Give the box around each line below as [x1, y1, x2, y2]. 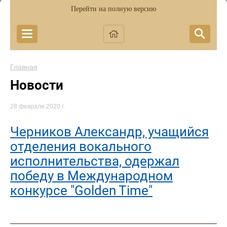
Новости [10, 78, 63, 93]
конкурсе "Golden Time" [10, 182, 153, 198]
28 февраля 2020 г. [10, 103, 65, 110]
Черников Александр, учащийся [10, 124, 209, 139]
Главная [10, 63, 37, 71]
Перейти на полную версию [71, 5, 156, 13]
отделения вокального [10, 138, 152, 154]
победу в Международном [10, 168, 173, 183]
